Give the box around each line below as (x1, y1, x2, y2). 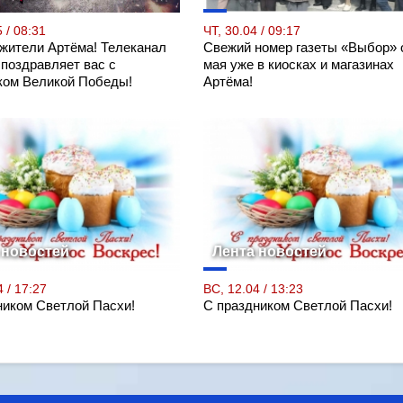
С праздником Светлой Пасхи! (202, 298, 392, 313)
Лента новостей (211, 243, 327, 259)
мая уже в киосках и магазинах (202, 57, 394, 72)
